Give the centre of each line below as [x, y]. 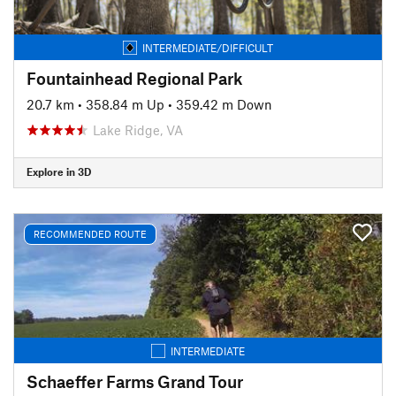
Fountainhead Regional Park [135, 78]
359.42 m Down [224, 104]
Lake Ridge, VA [138, 129]
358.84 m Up [125, 104]
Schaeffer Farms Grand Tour [135, 381]
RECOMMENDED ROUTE [90, 234]
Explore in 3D [59, 171]
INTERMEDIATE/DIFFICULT [208, 47]
